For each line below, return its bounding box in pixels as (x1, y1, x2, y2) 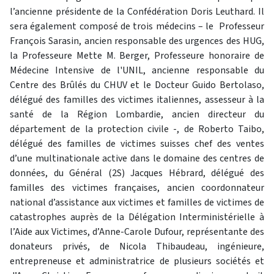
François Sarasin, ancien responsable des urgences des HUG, (10, 34, 264, 48)
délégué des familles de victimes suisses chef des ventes (10, 137, 264, 150)
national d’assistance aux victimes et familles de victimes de (10, 196, 264, 209)
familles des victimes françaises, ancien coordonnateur (10, 181, 264, 194)
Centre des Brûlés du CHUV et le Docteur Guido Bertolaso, (10, 78, 264, 92)
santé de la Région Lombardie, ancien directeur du (10, 108, 264, 121)
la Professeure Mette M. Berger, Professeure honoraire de (10, 49, 264, 62)
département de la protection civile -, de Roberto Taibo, (10, 122, 264, 136)
